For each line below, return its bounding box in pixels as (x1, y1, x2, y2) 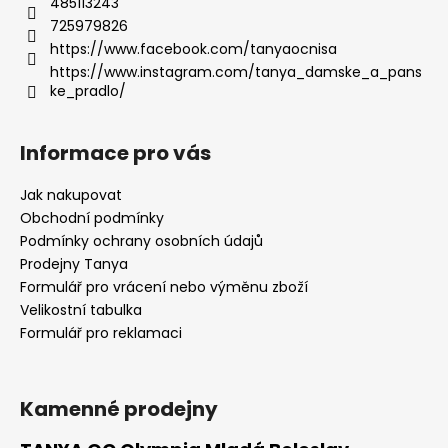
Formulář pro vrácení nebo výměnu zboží (20, 276, 308, 297)
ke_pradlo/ (50, 80, 126, 101)
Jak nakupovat (20, 184, 122, 205)
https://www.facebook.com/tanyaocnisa (50, 38, 337, 59)
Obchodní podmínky (20, 207, 164, 228)
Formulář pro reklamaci (20, 322, 182, 343)
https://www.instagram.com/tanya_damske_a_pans (50, 61, 422, 82)
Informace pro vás (20, 138, 211, 167)
